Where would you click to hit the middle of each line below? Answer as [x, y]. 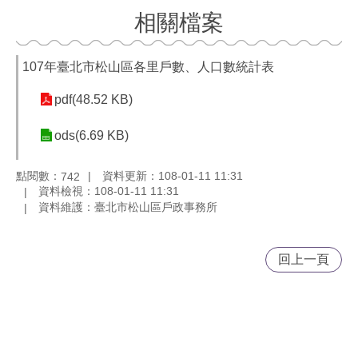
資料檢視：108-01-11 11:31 [109, 191]
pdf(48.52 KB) [93, 99]
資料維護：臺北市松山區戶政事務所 [128, 207]
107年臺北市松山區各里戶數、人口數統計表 [148, 67]
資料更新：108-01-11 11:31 [173, 175]
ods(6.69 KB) [91, 135]
